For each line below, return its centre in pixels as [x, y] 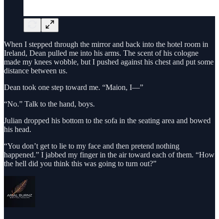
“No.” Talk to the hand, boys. [49, 104]
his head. [18, 130]
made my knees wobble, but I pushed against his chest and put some [109, 62]
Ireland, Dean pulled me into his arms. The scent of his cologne [101, 53]
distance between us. [36, 71]
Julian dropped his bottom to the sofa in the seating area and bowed [107, 121]
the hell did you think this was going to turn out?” [80, 164]
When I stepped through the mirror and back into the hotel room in [106, 44]
